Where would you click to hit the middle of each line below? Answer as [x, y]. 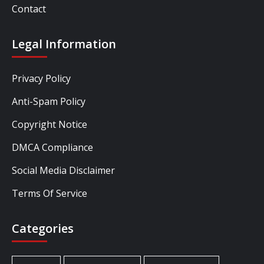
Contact [29, 9]
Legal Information [64, 44]
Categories [43, 228]
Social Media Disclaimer [63, 170]
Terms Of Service [49, 193]
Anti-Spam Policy [49, 101]
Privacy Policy [41, 78]
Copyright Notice [49, 124]
